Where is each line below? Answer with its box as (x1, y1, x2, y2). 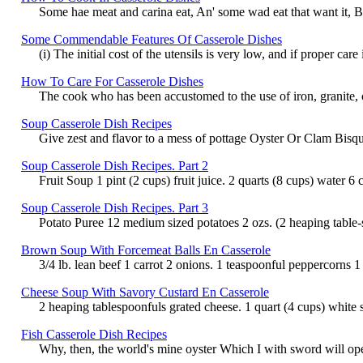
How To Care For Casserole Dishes (21, 74, 203, 88)
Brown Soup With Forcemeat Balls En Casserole (21, 242, 271, 257)
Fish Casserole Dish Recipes (21, 327, 167, 341)
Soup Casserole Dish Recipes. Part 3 (21, 200, 208, 215)
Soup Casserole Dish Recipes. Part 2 (21, 158, 208, 173)
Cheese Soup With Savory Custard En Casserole (21, 284, 269, 299)
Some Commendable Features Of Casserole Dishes (21, 32, 282, 46)
